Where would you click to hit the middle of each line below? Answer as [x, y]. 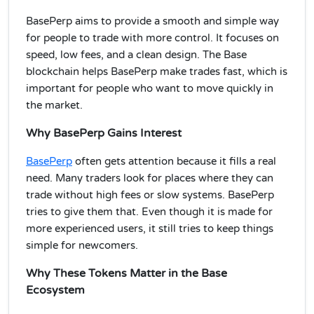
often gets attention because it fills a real [174, 161]
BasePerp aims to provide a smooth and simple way [152, 21]
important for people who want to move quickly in [150, 88]
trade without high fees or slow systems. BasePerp [150, 195]
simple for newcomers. [82, 245]
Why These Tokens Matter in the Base [127, 273]
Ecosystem [55, 290]
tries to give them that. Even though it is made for [149, 212]
